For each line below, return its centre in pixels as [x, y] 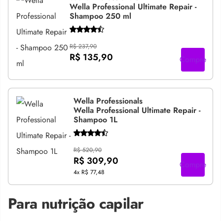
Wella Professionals [108, 101]
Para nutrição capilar [76, 203]
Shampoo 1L [95, 120]
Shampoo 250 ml [100, 16]
